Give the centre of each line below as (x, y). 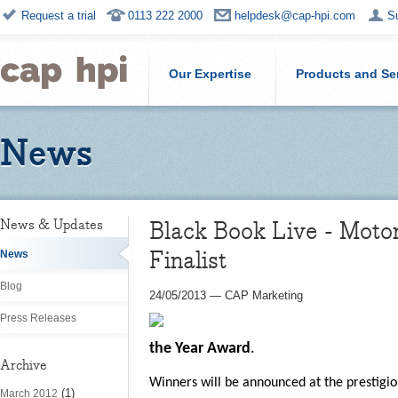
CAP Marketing (264, 295)
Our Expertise (210, 74)
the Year (178, 349)
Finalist (188, 260)
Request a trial (59, 16)
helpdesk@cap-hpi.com (295, 16)
